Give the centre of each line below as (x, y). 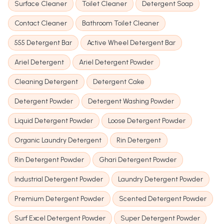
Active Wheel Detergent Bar (131, 43)
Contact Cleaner (41, 23)
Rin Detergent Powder (49, 160)
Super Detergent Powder (160, 218)
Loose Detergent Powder (147, 121)
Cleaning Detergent (46, 82)
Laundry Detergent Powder (160, 179)
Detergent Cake (119, 82)
